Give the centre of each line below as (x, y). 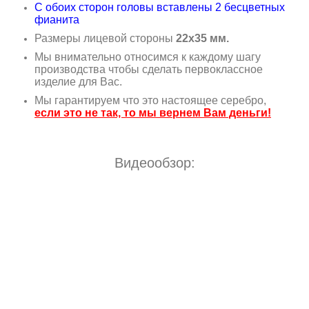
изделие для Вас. (78, 81)
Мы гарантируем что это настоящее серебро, (150, 100)
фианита (57, 19)
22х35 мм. (202, 38)
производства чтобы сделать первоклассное (149, 69)
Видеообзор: (154, 162)
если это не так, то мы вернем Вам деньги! (153, 112)
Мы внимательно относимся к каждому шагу (148, 57)
